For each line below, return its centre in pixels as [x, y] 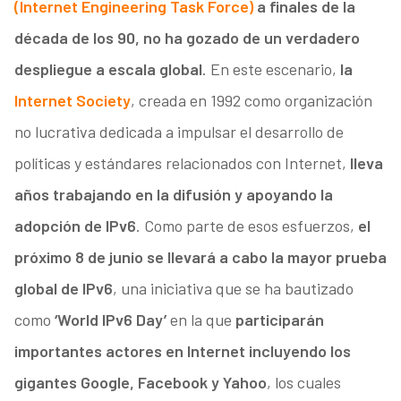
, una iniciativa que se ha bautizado [233, 289]
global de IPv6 [63, 289]
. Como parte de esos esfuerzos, [247, 226]
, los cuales [303, 383]
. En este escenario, [269, 69]
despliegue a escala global [108, 69]
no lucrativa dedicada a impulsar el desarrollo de [179, 132]
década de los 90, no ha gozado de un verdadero [187, 38]
